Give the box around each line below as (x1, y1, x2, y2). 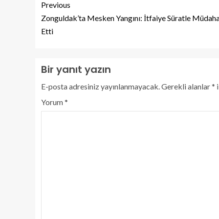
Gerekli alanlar (161, 81, 212, 91)
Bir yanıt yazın (41, 62, 111, 76)
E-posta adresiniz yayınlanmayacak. (41, 81, 160, 91)
